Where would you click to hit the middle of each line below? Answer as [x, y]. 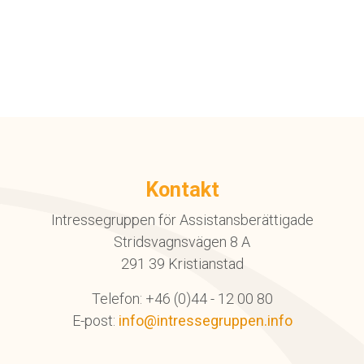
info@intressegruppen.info [205, 321]
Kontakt [182, 190]
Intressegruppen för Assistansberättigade [182, 220]
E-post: [95, 321]
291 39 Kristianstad [182, 264]
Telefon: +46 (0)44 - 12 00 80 [182, 299]
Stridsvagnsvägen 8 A [182, 242]
